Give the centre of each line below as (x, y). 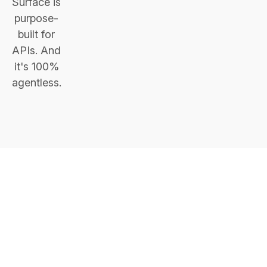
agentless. (36, 83)
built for (36, 34)
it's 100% (36, 66)
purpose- (36, 18)
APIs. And (36, 50)
